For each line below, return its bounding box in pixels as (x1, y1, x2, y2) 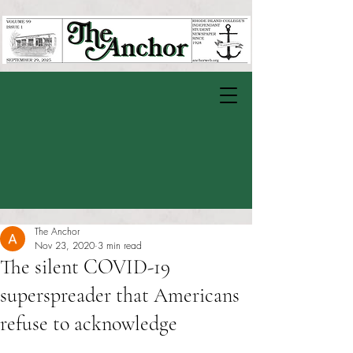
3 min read (98, 239, 142, 252)
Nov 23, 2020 (35, 239, 95, 252)
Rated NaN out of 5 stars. (35, 336, 154, 351)
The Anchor (35, 225, 80, 238)
